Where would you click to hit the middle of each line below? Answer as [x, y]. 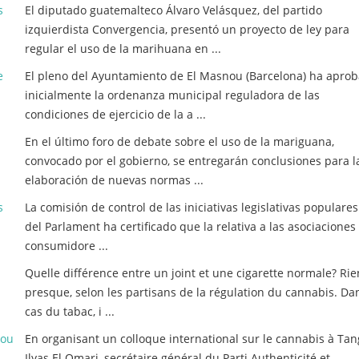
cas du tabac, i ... [70, 311]
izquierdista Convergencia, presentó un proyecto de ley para [187, 29]
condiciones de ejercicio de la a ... [115, 114]
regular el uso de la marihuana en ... [123, 48]
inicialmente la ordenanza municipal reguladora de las [172, 95]
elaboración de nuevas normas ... [114, 180]
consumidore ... [67, 246]
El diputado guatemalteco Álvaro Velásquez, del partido [173, 10]
